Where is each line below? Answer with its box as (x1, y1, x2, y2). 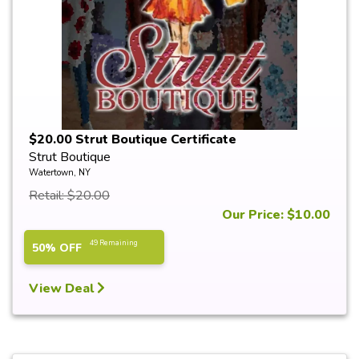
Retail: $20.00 (29, 187, 110, 204)
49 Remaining (90, 238, 138, 248)
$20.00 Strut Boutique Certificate (29, 131, 236, 148)
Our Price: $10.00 (222, 206, 330, 224)
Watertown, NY (29, 167, 91, 179)
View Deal (29, 280, 97, 297)
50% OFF (32, 240, 82, 256)
